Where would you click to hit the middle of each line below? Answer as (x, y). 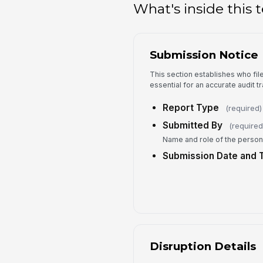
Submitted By (192, 125)
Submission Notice (204, 55)
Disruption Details (203, 247)
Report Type (190, 107)
